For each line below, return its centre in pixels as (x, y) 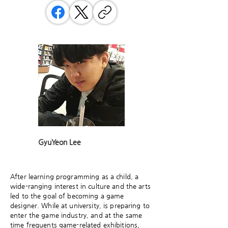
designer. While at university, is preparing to (80, 205)
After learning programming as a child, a (75, 176)
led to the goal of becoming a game (67, 196)
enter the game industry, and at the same (76, 215)
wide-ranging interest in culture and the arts (80, 186)
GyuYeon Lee (60, 142)
